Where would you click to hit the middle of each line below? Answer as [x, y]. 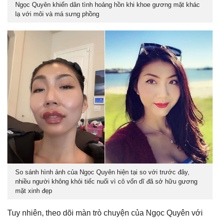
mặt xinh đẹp [34, 191]
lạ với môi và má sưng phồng [57, 14]
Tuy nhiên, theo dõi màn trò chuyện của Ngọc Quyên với [105, 213]
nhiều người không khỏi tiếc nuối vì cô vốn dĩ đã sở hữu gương [106, 181]
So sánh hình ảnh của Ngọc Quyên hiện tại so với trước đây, [102, 172]
